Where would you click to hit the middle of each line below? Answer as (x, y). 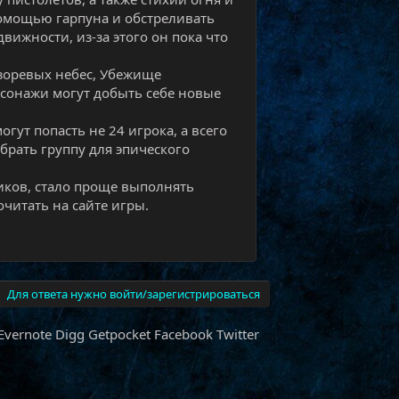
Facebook (184, 334)
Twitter (238, 334)
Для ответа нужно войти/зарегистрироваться (134, 294)
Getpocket (120, 334)
